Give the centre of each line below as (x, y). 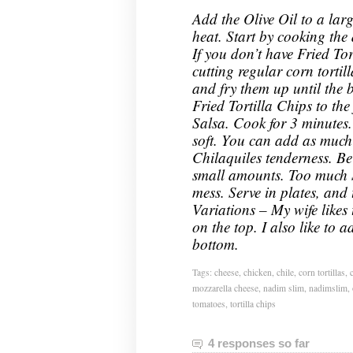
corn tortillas (321, 272)
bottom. (215, 244)
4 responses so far (258, 343)
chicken (257, 272)
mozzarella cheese (225, 288)
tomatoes (208, 303)
